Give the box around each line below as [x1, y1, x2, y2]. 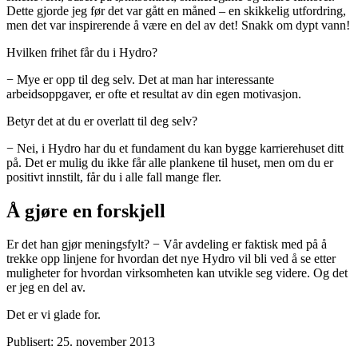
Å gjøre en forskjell [6, 200, 165, 221]
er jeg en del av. [6, 280, 86, 295]
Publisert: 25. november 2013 [6, 335, 155, 349]
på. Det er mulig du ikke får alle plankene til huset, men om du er [6, 155, 333, 169]
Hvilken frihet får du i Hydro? [6, 45, 157, 59]
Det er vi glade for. [6, 308, 101, 322]
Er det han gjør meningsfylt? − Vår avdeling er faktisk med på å [6, 237, 327, 252]
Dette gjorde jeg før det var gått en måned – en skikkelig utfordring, [6, 3, 346, 18]
